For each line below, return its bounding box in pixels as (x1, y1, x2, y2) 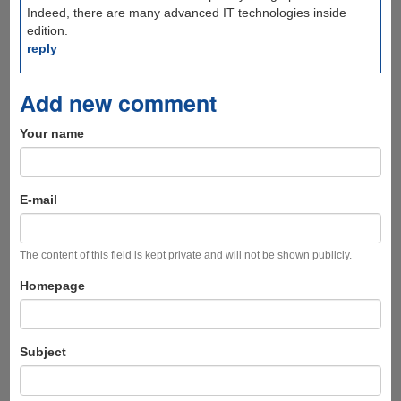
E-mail (19, 192, 57, 208)
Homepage (19, 278, 85, 294)
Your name (19, 126, 84, 141)
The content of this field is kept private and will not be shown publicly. (19, 249, 352, 262)
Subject (19, 345, 66, 360)
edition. (26, 23, 68, 38)
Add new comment (19, 87, 217, 120)
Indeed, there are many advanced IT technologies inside (26, 5, 346, 21)
